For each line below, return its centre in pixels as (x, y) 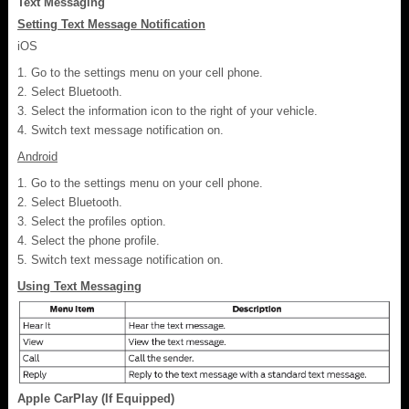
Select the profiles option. (99, 221)
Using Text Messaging (79, 286)
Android (37, 156)
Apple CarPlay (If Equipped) (96, 398)
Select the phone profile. (95, 240)
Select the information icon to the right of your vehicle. (174, 110)
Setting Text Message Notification (111, 24)
